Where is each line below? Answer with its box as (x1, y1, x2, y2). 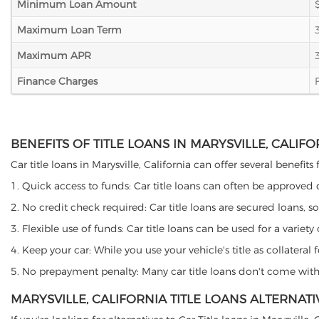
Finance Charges (17, 75, 98, 88)
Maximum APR (17, 49, 91, 62)
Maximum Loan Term (17, 23, 122, 36)
